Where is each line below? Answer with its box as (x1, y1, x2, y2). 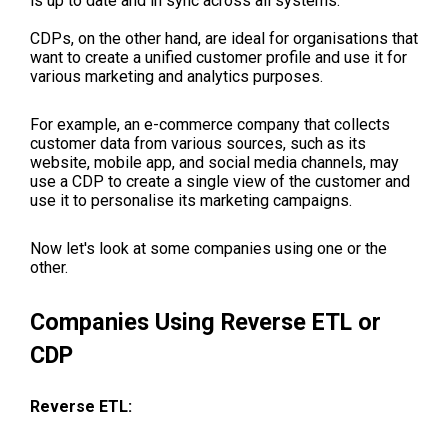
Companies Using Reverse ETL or (30, 307, 381, 336)
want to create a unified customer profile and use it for (30, 48, 407, 68)
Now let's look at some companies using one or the (30, 238, 387, 258)
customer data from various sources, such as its (30, 134, 366, 154)
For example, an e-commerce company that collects (30, 115, 390, 135)
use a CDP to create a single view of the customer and (30, 172, 410, 192)
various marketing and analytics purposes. (30, 67, 323, 87)
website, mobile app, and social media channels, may (30, 153, 399, 173)
